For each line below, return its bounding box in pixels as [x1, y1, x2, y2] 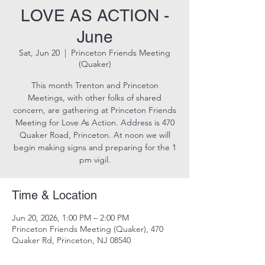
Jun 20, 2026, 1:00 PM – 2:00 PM [12, 212, 129, 223]
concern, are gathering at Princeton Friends [13, 105, 176, 115]
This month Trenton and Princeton [31, 80, 159, 91]
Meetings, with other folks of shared [28, 92, 161, 103]
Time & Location [12, 188, 97, 202]
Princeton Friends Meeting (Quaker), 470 [12, 224, 163, 234]
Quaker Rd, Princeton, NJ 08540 [12, 235, 131, 245]
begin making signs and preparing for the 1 [13, 142, 176, 153]
